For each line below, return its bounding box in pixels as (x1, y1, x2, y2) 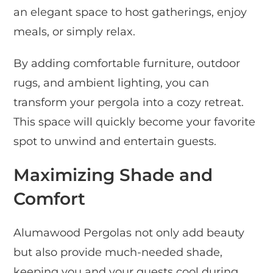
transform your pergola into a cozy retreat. (13, 95, 244, 109)
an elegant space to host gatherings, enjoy (13, 5, 247, 19)
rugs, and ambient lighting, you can (13, 76, 210, 90)
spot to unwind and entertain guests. (13, 134, 217, 148)
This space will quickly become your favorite (13, 115, 256, 129)
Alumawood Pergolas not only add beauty (13, 225, 245, 239)
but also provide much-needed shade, (13, 245, 223, 259)
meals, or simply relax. (13, 24, 136, 38)
